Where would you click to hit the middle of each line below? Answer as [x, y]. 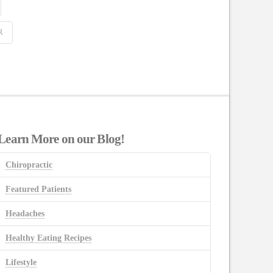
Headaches [25, 214]
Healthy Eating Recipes [49, 238]
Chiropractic [29, 165]
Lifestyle [21, 263]
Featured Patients [39, 189]
